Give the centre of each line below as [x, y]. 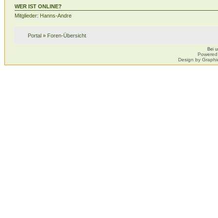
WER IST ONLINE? [38, 6]
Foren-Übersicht [66, 36]
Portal [34, 36]
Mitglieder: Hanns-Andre [43, 15]
